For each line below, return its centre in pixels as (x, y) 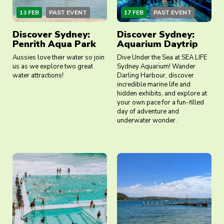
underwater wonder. (147, 121)
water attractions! (38, 76)
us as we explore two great (53, 67)
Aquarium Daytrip (157, 44)
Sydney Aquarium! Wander (156, 67)
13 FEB (29, 13)
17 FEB (134, 13)
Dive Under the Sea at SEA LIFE (162, 58)
